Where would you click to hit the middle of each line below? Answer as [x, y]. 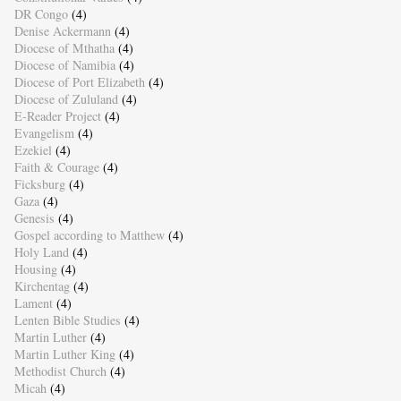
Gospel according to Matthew [89, 235]
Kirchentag [42, 286]
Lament [33, 303]
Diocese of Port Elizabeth [79, 82]
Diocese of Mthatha [64, 48]
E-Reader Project [57, 116]
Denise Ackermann [62, 31]
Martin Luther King [64, 354]
